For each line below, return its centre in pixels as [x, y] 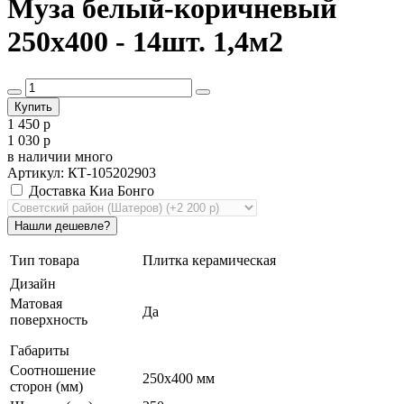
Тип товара [45, 260]
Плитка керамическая [209, 260]
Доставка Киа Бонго [90, 190]
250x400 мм [179, 378]
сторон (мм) [46, 386]
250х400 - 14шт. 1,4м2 [145, 42]
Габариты [40, 350]
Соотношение [53, 370]
